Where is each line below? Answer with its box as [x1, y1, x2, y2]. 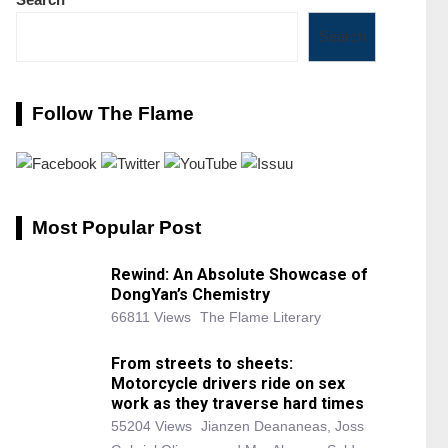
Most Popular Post [32, 217, 201, 239]
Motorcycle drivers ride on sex [111, 374, 345, 394]
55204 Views [111, 418, 192, 435]
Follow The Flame [32, 103, 194, 125]
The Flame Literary [200, 309, 321, 326]
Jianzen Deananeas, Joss [201, 418, 364, 435]
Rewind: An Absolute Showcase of [111, 265, 368, 285]
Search [318, 28, 366, 46]
